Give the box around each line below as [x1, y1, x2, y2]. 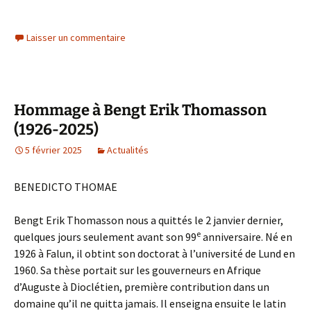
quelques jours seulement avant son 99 [14, 230, 196, 244]
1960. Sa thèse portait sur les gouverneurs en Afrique [14, 263, 261, 277]
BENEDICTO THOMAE [14, 180, 117, 194]
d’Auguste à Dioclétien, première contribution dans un [14, 280, 269, 294]
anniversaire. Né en [201, 230, 292, 244]
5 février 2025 [25, 144, 82, 156]
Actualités [107, 144, 149, 156]
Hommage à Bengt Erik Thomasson [14, 101, 267, 119]
